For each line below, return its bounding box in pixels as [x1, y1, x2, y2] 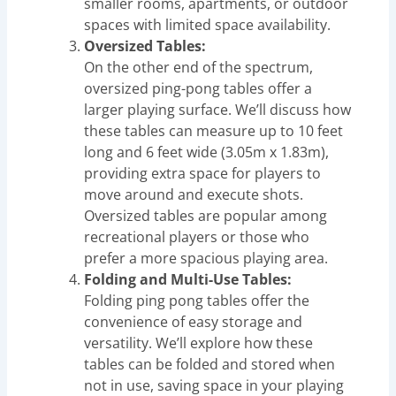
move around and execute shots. [84, 184, 304, 204]
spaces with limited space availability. [84, 14, 331, 34]
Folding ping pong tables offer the [84, 290, 310, 310]
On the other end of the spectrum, [84, 57, 314, 77]
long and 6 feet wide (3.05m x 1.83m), [84, 141, 330, 162]
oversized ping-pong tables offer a [84, 78, 313, 98]
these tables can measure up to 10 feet [84, 120, 344, 141]
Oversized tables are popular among [84, 205, 328, 225]
